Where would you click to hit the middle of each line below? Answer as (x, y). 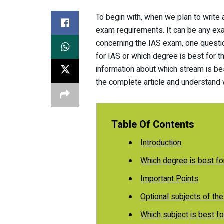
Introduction (161, 143)
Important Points (170, 179)
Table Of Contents (153, 124)
